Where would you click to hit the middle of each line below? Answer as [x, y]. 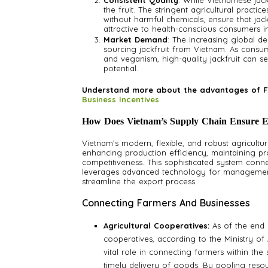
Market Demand [135, 40]
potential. [121, 68]
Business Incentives [121, 100]
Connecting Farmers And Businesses [166, 203]
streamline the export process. [139, 182]
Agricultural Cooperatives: [156, 226]
